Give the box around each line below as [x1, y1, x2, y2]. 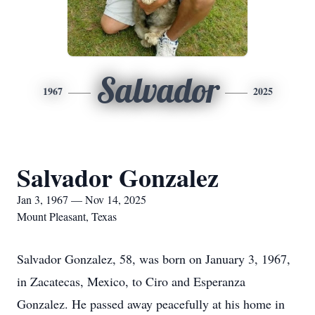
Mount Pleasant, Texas [17, 209, 117, 224]
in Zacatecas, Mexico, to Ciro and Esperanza [17, 273, 245, 290]
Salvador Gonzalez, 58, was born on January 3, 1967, [17, 250, 290, 267]
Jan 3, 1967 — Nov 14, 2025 [17, 192, 146, 207]
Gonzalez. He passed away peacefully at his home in [17, 295, 285, 312]
